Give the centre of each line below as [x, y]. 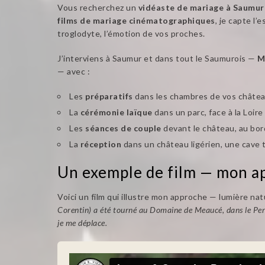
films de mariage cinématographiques [136, 20]
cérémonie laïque [116, 112]
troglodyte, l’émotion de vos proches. [131, 33]
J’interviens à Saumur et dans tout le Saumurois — [157, 58]
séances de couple [123, 128]
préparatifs [109, 96]
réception [101, 144]
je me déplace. [82, 223]
